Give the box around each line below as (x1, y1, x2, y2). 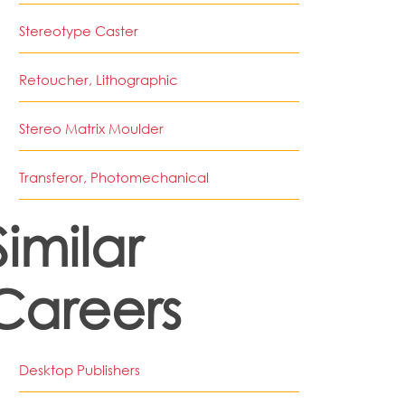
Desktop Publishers (19, 361, 140, 380)
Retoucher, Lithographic (19, 71, 178, 89)
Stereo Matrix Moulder (19, 119, 164, 138)
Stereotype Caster (19, 22, 138, 41)
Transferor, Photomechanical (19, 168, 209, 187)
